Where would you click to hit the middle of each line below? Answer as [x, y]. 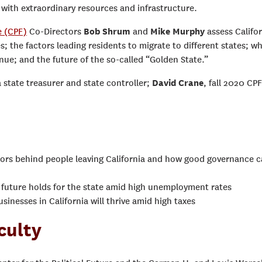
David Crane [178, 83]
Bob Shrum [107, 32]
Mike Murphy [176, 32]
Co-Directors [55, 32]
